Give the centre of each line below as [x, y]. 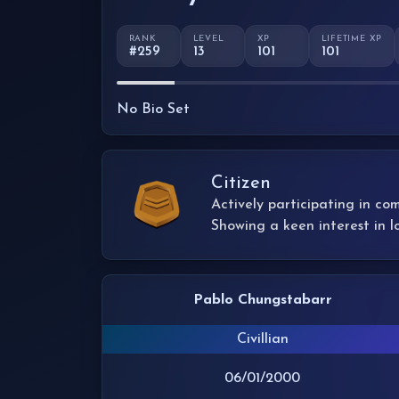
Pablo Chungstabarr [262, 300]
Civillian [262, 339]
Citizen [241, 183]
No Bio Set [153, 109]
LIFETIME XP [352, 38]
